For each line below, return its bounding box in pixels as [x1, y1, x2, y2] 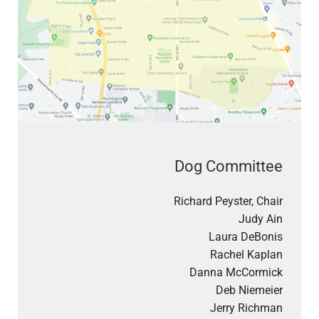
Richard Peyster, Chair [174, 194, 283, 208]
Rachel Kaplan [210, 247, 283, 261]
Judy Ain [239, 211, 283, 226]
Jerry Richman [210, 300, 283, 315]
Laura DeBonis [209, 229, 283, 244]
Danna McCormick [189, 265, 283, 279]
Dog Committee [174, 157, 283, 176]
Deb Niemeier [216, 283, 283, 297]
